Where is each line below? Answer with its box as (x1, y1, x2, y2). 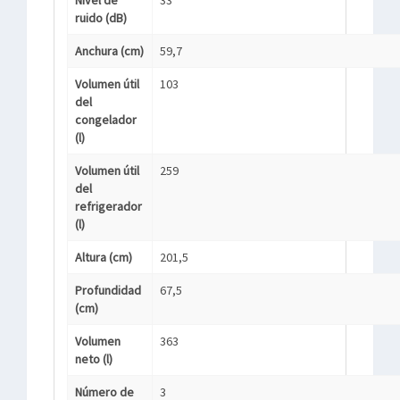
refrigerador (75, 198, 142, 214)
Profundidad (75, 282, 141, 298)
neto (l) (75, 351, 112, 367)
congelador (75, 112, 137, 128)
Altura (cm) (75, 249, 132, 265)
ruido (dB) (75, 10, 127, 26)
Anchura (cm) (75, 43, 144, 59)
